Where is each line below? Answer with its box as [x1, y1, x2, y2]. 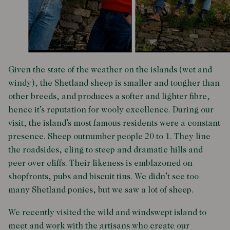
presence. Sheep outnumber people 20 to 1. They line [8, 132, 210, 141]
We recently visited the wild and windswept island [8, 208, 197, 217]
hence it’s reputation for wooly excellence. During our [8, 106, 214, 114]
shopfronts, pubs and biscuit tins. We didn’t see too [8, 172, 199, 181]
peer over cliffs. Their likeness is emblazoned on [8, 159, 193, 168]
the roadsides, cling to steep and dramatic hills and [8, 146, 203, 155]
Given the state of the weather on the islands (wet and [8, 66, 212, 74]
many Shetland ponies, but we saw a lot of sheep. [8, 186, 194, 195]
